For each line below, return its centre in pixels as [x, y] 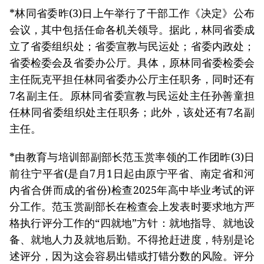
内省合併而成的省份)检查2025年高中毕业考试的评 [132, 189]
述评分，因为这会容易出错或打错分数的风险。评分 [132, 255]
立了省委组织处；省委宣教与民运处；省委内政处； [132, 46]
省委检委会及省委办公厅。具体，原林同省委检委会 [132, 62]
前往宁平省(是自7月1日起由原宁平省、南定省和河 [132, 173]
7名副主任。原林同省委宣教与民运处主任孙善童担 [132, 95]
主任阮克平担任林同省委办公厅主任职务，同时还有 [132, 79]
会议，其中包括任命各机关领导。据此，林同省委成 [132, 29]
